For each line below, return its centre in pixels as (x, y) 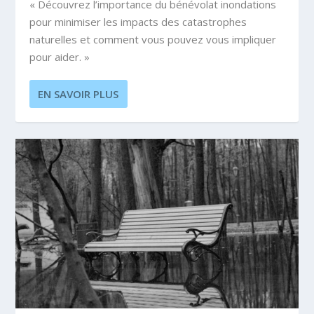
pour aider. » (60, 57)
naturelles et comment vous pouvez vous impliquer (153, 40)
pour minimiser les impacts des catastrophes (138, 22)
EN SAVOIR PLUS (78, 94)
